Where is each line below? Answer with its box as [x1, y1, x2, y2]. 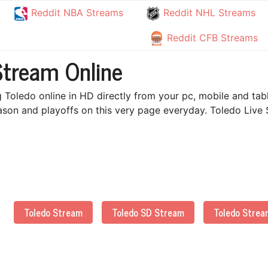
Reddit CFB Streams [163, 31, 258, 44]
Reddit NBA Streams [28, 7, 123, 19]
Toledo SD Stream [112, 205, 184, 220]
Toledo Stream [24, 205, 83, 220]
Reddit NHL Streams [160, 7, 256, 19]
